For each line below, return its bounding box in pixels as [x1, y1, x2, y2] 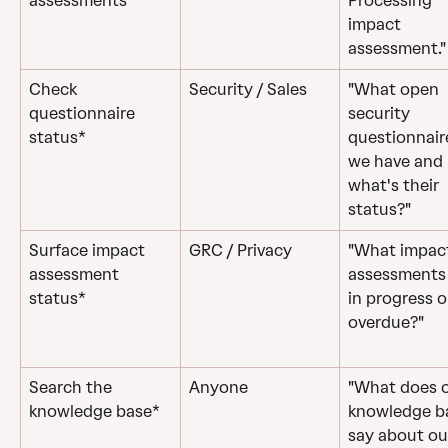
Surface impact [29, 241, 149, 261]
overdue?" [348, 313, 424, 333]
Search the [29, 378, 116, 398]
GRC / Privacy [189, 241, 292, 261]
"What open [348, 80, 443, 100]
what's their [348, 176, 443, 196]
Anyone [189, 378, 248, 398]
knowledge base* [29, 402, 160, 422]
